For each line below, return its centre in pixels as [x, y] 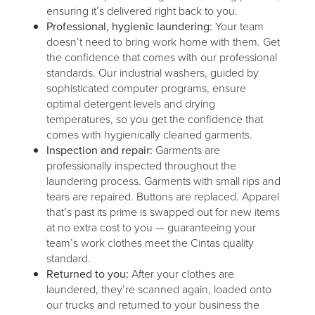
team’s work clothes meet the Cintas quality [150, 243]
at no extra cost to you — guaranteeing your [151, 227]
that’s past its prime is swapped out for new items [163, 212]
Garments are [188, 150]
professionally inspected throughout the [141, 166]
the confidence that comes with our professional [162, 57]
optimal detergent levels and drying [131, 104]
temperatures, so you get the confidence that [155, 119]
